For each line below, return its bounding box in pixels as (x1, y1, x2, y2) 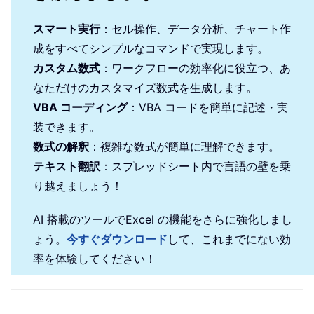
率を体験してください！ (33, 251, 156, 266)
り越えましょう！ (33, 178, 123, 193)
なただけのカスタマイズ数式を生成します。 (33, 80, 257, 95)
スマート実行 (33, 21, 100, 36)
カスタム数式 (33, 60, 100, 75)
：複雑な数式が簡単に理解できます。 (89, 139, 280, 153)
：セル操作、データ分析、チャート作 (100, 21, 291, 36)
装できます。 (33, 119, 100, 134)
